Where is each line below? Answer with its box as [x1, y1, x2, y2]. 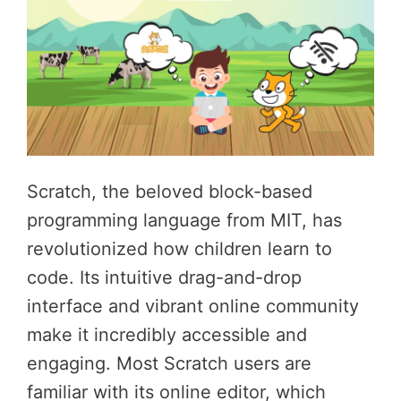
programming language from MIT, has [27, 209, 342, 231]
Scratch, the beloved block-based [27, 180, 312, 202]
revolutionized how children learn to [27, 237, 332, 260]
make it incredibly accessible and [27, 323, 307, 346]
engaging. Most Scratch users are [27, 352, 311, 374]
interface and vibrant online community [27, 294, 359, 317]
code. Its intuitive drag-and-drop [27, 266, 302, 288]
